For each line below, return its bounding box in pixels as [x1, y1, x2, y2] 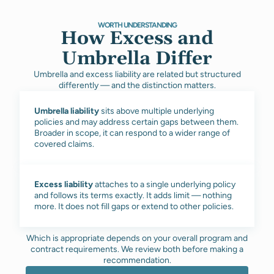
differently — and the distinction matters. [58, 80, 216, 91]
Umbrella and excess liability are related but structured [33, 69, 241, 80]
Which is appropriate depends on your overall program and [26, 233, 248, 243]
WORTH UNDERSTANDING [97, 21, 177, 29]
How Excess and [61, 27, 213, 50]
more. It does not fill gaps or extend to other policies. [34, 201, 234, 212]
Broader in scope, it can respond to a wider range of [34, 128, 230, 138]
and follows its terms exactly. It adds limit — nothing [34, 190, 232, 201]
